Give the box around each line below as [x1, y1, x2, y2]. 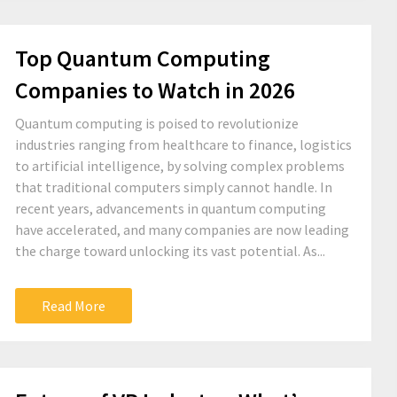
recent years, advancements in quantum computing [15, 199, 326, 217]
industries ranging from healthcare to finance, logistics [15, 136, 352, 153]
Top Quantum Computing [15, 43, 270, 73]
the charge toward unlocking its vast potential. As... [15, 242, 325, 260]
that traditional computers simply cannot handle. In [15, 178, 332, 196]
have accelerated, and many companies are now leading [15, 221, 349, 238]
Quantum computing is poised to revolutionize [15, 114, 299, 132]
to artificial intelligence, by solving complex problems [15, 157, 345, 175]
